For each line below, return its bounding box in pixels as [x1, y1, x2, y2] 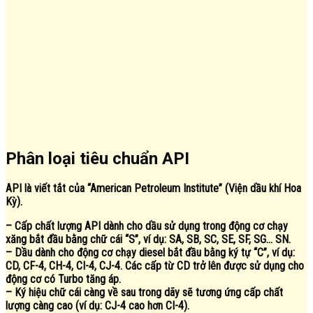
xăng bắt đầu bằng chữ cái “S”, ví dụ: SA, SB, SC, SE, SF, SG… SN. [6, 233, 291, 247]
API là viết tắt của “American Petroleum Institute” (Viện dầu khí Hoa [6, 182, 301, 196]
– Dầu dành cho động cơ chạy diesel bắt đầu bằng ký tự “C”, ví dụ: [6, 246, 295, 260]
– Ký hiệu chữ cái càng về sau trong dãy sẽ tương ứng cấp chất [6, 286, 283, 300]
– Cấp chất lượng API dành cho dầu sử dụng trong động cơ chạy [6, 219, 288, 233]
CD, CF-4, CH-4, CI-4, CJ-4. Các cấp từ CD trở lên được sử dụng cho [6, 259, 304, 273]
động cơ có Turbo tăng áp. [6, 272, 121, 286]
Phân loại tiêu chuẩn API [6, 148, 189, 168]
